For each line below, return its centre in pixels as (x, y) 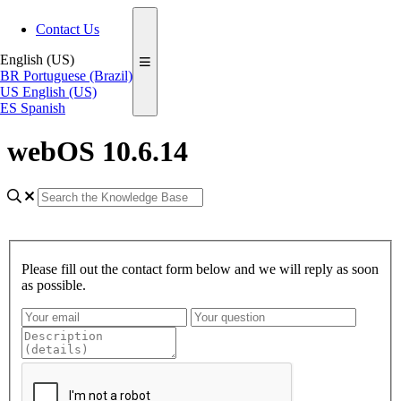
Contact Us (68, 29)
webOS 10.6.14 (98, 152)
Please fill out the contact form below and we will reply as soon (200, 269)
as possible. (54, 285)
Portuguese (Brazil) (78, 76)
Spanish (43, 108)
